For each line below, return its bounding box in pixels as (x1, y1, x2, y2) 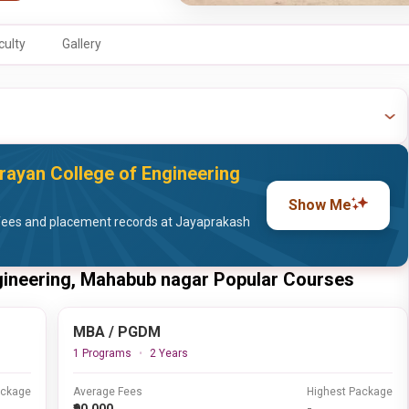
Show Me (288, 196, 352, 214)
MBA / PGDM (72, 323, 161, 341)
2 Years (149, 347, 188, 360)
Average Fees (72, 385, 142, 398)
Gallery (62, 37, 101, 51)
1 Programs (72, 347, 131, 360)
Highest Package (307, 385, 393, 398)
